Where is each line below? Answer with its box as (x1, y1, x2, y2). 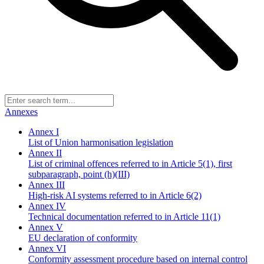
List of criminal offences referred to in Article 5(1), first (28, 159, 232, 169)
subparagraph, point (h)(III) (28, 169, 130, 179)
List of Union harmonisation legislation (28, 137, 173, 147)
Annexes (5, 107, 38, 117)
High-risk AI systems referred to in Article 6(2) (28, 190, 202, 200)
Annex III (28, 180, 65, 190)
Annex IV (28, 201, 66, 211)
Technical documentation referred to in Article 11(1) (28, 212, 220, 222)
